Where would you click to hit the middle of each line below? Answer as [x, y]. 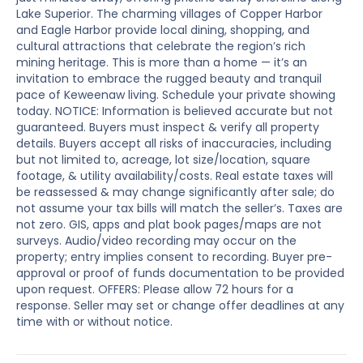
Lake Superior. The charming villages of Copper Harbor [169, 14]
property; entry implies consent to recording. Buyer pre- [174, 257]
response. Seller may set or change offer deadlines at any [180, 306]
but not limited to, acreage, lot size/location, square [163, 160]
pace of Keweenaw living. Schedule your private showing [176, 95]
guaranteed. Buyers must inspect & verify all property [168, 128]
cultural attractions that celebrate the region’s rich [161, 47]
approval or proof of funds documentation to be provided [180, 273]
